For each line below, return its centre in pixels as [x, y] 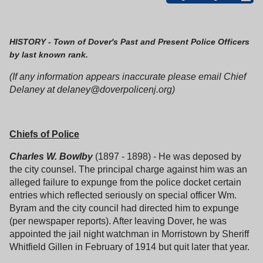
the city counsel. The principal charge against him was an [128, 169]
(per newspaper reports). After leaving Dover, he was [118, 221]
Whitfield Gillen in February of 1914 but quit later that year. [131, 247]
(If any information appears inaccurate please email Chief [128, 76]
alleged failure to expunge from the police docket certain [125, 182]
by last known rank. [49, 54]
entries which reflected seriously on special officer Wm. [123, 195]
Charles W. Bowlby [51, 156]
